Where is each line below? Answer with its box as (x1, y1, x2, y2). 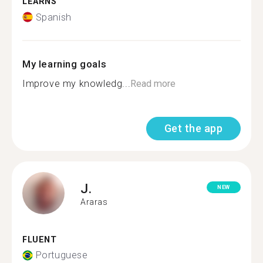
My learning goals (22, 58, 107, 70)
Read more (130, 77, 176, 89)
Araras (80, 197, 108, 207)
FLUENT (22, 234, 57, 245)
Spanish (35, 11, 72, 23)
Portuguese (35, 249, 88, 261)
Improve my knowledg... (22, 77, 131, 89)
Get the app (164, 122, 222, 134)
